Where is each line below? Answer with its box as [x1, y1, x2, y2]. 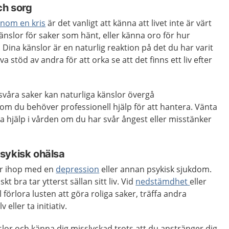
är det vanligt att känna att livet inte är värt [45, 17, 212, 29]
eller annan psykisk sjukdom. [99, 164, 212, 175]
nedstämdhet [135, 176, 190, 187]
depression [56, 164, 100, 175]
